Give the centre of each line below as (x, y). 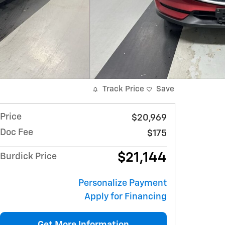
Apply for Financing (126, 197)
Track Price (123, 89)
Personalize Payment (123, 183)
